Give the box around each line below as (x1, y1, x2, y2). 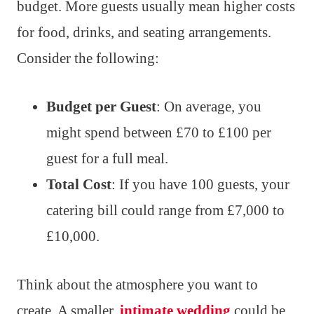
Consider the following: (17, 50, 159, 67)
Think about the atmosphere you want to (17, 276, 258, 294)
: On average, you (156, 98, 261, 116)
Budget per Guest (46, 98, 156, 116)
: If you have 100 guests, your (111, 176, 289, 193)
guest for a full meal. (46, 150, 168, 168)
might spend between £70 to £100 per (46, 124, 271, 142)
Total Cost (46, 176, 111, 193)
